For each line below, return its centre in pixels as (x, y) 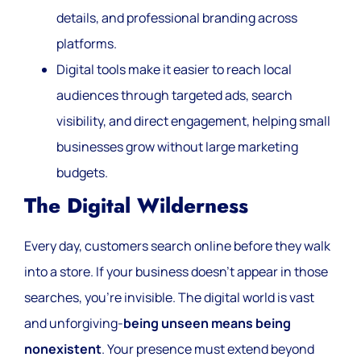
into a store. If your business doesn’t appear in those (176, 272)
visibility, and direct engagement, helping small (193, 121)
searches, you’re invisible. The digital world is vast (169, 298)
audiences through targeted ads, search (174, 95)
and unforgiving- (74, 324)
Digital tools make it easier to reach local (174, 70)
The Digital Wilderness (136, 206)
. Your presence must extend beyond (208, 349)
